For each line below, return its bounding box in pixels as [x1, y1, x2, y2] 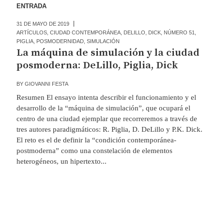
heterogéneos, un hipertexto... [16, 157, 107, 165]
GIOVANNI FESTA [24, 81, 68, 87]
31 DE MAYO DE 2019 [16, 21, 69, 27]
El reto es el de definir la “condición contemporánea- [16, 136, 176, 144]
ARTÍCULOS [16, 30, 47, 35]
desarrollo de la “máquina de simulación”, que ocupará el [16, 104, 190, 112]
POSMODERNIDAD [36, 38, 84, 44]
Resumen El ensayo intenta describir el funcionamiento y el [16, 93, 196, 101]
